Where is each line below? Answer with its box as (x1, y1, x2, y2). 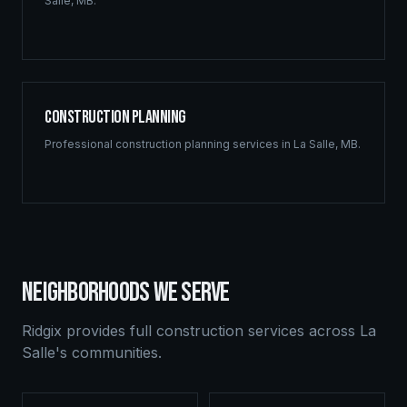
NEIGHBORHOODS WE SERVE (22, 276, 230, 309)
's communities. (55, 343, 162, 362)
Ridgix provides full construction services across (22, 322, 360, 340)
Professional (45, 137, 115, 151)
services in (230, 137, 293, 151)
